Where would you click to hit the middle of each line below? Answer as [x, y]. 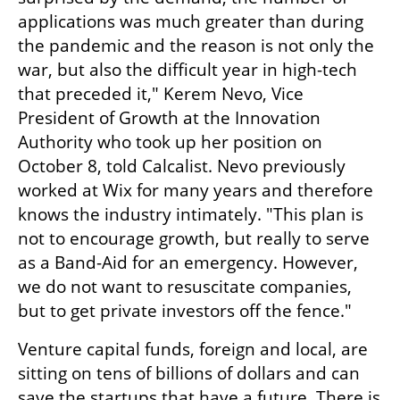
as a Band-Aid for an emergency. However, [188, 263]
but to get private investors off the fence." [185, 311]
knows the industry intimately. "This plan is [191, 215]
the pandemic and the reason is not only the [196, 46]
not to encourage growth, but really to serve [194, 239]
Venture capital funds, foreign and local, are [193, 350]
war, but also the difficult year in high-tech [187, 70]
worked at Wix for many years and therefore [196, 191]
